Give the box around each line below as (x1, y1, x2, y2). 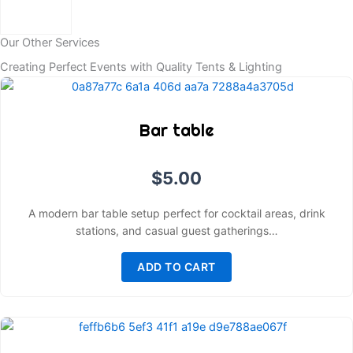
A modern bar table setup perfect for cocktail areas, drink (28, 206, 325, 220)
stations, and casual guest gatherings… (75, 223, 278, 237)
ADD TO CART (137, 259, 216, 273)
